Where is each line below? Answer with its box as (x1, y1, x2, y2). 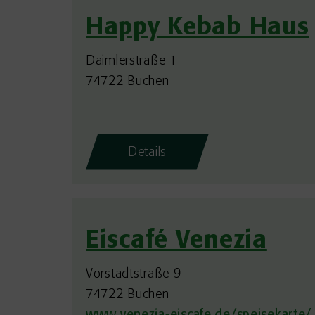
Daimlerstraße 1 (86, 54, 177, 68)
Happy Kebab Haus (86, 15, 309, 41)
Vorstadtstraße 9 (86, 267, 181, 281)
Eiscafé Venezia (86, 229, 267, 254)
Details (128, 146, 167, 160)
